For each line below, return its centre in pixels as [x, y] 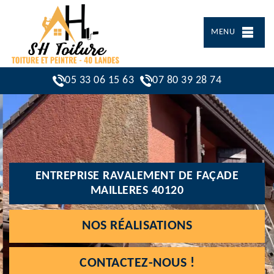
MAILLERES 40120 [137, 191]
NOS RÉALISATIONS [137, 226]
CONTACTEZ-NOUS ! [137, 263]
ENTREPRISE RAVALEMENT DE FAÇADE [137, 176]
